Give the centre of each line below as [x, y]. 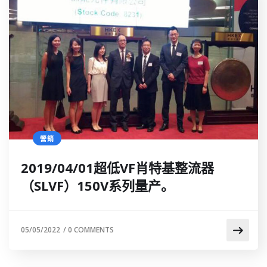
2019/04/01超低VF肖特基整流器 [117, 167]
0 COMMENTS [91, 229]
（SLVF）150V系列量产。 [97, 185]
